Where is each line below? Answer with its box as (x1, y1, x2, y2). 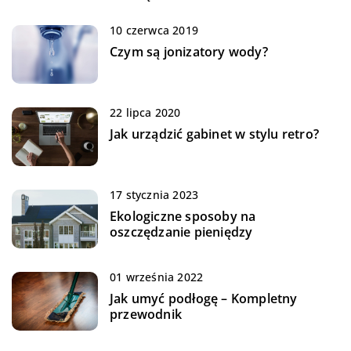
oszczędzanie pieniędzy (110, 223, 253, 241)
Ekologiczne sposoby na (110, 208, 256, 226)
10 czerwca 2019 (110, 23, 198, 38)
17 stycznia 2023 (110, 187, 199, 203)
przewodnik (110, 306, 182, 324)
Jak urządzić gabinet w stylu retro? (110, 125, 319, 143)
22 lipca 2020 (110, 105, 181, 121)
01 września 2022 (110, 270, 204, 285)
